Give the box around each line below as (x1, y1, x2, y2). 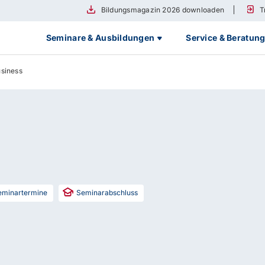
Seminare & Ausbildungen (46, 33, 155, 43)
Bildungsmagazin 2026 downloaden (101, 5, 225, 14)
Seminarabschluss (76, 188, 138, 197)
